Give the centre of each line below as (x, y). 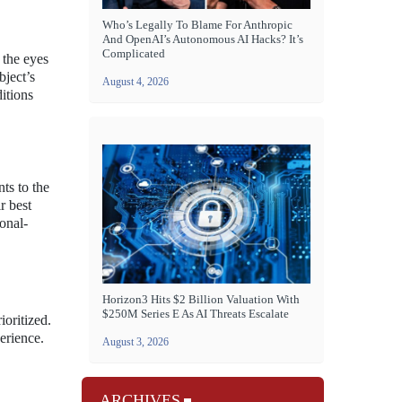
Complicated (134, 54)
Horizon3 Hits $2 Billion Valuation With (201, 299)
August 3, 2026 (135, 342)
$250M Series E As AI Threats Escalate (196, 314)
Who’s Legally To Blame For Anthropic (197, 25)
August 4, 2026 (135, 82)
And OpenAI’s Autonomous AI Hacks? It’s (203, 39)
